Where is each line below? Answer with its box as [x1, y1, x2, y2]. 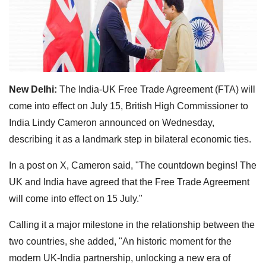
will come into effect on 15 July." [9, 193, 142, 204]
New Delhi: [9, 84, 57, 94]
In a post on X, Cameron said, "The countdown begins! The [9, 160, 256, 170]
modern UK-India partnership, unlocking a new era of [9, 252, 230, 263]
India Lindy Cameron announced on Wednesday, [9, 117, 214, 128]
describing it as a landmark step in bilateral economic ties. [9, 134, 251, 144]
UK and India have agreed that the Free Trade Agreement [9, 176, 249, 187]
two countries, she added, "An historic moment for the [9, 236, 232, 246]
